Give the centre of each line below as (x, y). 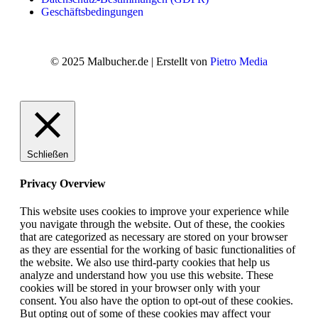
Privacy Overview (63, 183)
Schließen (48, 155)
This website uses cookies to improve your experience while (154, 211)
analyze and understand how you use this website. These (147, 275)
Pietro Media (239, 62)
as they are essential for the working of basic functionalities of (158, 249)
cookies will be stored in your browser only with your (140, 287)
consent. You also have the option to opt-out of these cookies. (157, 300)
